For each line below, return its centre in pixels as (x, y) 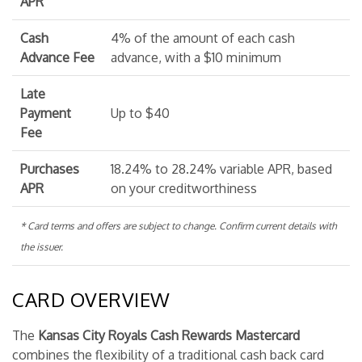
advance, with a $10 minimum (196, 57)
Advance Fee (57, 57)
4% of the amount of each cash (203, 38)
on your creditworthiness (184, 188)
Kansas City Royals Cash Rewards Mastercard (169, 335)
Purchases (50, 169)
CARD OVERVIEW (91, 299)
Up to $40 (140, 113)
